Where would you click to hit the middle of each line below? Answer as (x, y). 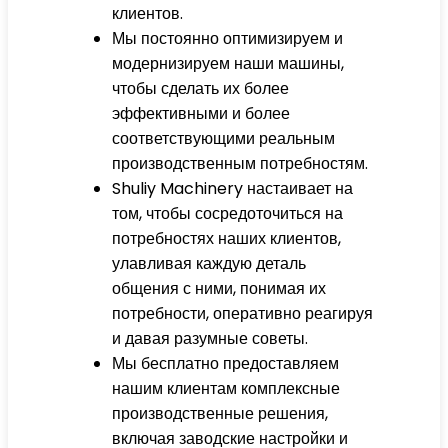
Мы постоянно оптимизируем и (227, 39)
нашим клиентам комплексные (226, 389)
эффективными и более (201, 114)
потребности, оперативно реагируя (242, 314)
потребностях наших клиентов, (226, 239)
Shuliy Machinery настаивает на (232, 189)
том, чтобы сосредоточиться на (227, 214)
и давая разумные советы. (210, 339)
